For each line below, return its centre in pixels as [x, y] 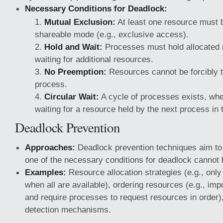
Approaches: [50, 147]
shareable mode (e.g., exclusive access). [112, 34]
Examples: [46, 172]
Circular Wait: [72, 97]
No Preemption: [75, 72]
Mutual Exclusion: [80, 22]
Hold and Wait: [73, 47]
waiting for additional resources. [94, 59]
